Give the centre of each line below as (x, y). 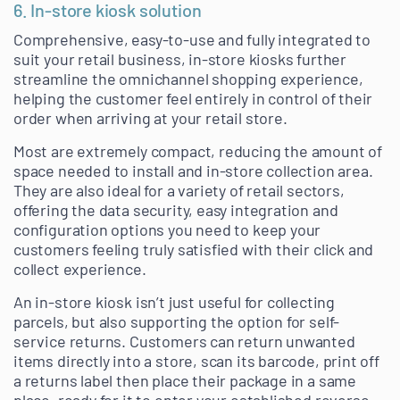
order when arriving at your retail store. (150, 118)
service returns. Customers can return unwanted (184, 342)
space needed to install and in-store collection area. (193, 171)
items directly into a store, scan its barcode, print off (196, 361)
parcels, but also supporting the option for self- (177, 322)
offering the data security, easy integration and (176, 210)
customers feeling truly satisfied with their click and (194, 250)
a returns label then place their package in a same (185, 381)
